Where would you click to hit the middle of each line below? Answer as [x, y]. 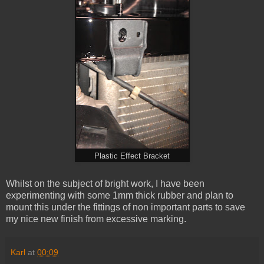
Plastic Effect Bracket [132, 156]
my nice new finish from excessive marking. [96, 219]
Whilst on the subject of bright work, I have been [105, 184]
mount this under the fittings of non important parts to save [126, 207]
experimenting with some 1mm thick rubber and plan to [120, 196]
